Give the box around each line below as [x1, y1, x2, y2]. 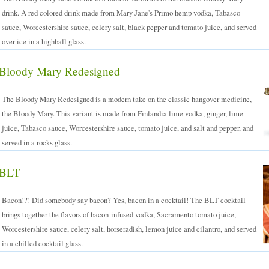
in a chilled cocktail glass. [2, 238, 83, 249]
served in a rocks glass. [2, 137, 72, 148]
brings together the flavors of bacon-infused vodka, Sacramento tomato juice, [2, 209, 236, 220]
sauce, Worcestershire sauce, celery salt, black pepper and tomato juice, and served [2, 22, 256, 32]
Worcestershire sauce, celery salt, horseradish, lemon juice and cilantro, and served [2, 223, 256, 234]
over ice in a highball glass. [2, 36, 86, 47]
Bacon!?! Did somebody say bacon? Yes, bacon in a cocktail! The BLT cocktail [2, 195, 246, 205]
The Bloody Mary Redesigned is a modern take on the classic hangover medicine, [2, 94, 252, 104]
